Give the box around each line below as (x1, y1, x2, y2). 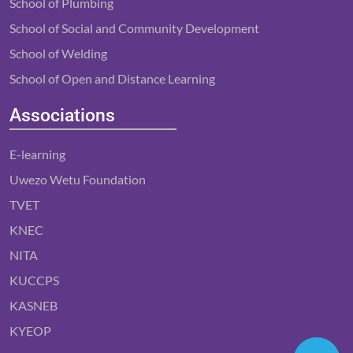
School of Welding (9, 46, 107, 61)
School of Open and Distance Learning (9, 71, 215, 86)
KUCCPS (9, 273, 59, 288)
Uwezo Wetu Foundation (9, 172, 146, 187)
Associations (9, 104, 115, 126)
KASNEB (9, 298, 58, 313)
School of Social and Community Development (9, 20, 259, 35)
